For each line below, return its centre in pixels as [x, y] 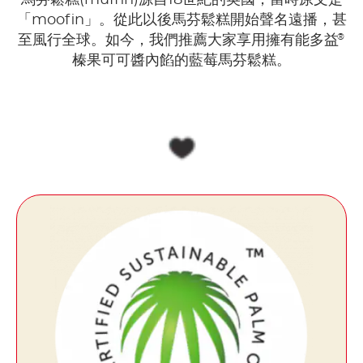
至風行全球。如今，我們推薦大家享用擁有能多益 [178, 40]
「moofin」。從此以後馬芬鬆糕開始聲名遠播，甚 [181, 20]
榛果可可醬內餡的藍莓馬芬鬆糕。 [181, 60]
